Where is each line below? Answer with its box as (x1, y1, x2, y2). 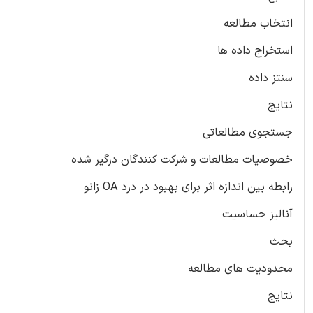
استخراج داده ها (217, 42, 293, 59)
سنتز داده (249, 69, 293, 87)
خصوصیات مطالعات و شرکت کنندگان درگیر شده (71, 151, 293, 168)
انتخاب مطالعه (224, 15, 293, 32)
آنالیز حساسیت (222, 205, 293, 223)
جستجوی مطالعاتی (203, 124, 293, 141)
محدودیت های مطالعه (188, 260, 293, 277)
